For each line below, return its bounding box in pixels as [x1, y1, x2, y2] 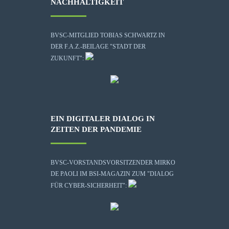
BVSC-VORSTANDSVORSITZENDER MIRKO [51, 158, 175, 166]
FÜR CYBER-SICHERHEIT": [51, 181, 128, 189]
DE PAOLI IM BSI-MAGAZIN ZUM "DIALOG [51, 170, 174, 177]
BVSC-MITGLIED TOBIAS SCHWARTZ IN [51, 31, 165, 39]
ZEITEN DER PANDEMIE [51, 125, 142, 133]
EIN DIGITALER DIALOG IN [51, 114, 155, 123]
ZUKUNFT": [51, 54, 85, 62]
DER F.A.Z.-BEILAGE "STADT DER [51, 42, 146, 50]
